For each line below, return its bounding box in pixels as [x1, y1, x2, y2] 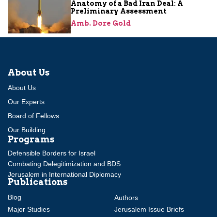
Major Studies [8, 205, 50, 214]
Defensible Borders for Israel [8, 149, 95, 157]
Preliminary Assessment [71, 7, 167, 15]
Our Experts [8, 97, 45, 106]
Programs [8, 134, 54, 144]
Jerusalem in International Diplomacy [8, 170, 121, 178]
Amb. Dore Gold [71, 19, 131, 27]
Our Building [8, 125, 46, 134]
